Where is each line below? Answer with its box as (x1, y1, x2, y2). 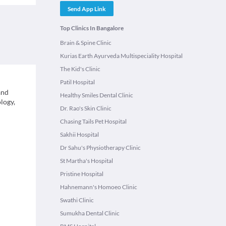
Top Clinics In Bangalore (60, 24, 124, 32)
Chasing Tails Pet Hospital (60, 118, 127, 125)
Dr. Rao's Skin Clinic (60, 104, 111, 112)
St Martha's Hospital (60, 157, 113, 164)
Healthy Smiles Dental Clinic (60, 91, 133, 99)
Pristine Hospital (60, 170, 103, 178)
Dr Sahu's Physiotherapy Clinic (60, 144, 141, 151)
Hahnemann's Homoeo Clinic (60, 183, 137, 191)
